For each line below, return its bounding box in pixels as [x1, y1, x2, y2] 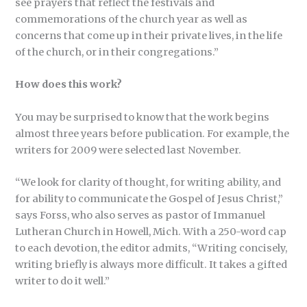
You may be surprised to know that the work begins [15, 110, 270, 123]
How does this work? [15, 78, 123, 91]
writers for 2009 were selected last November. [15, 143, 242, 156]
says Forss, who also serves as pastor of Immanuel [15, 209, 266, 222]
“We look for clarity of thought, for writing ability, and [15, 176, 282, 189]
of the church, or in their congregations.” [15, 46, 219, 59]
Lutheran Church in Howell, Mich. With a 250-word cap [15, 225, 287, 238]
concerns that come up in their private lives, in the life [15, 29, 283, 42]
